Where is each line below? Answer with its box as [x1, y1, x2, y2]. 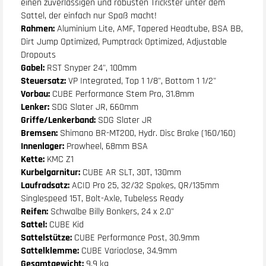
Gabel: [21, 62, 47, 75]
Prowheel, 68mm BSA [66, 140, 148, 153]
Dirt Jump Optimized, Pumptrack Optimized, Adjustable [21, 36, 227, 49]
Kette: [21, 153, 47, 166]
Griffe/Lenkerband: [21, 114, 98, 127]
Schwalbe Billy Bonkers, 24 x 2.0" [50, 205, 174, 218]
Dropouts [21, 49, 56, 62]
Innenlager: [21, 140, 66, 153]
